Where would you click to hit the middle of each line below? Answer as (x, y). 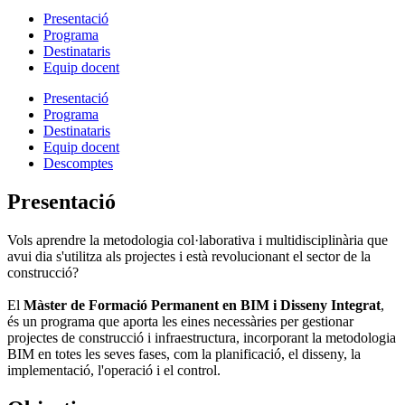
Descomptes (78, 164)
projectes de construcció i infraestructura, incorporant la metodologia (202, 338)
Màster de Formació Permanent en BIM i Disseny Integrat (202, 306)
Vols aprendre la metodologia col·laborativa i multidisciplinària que (198, 240)
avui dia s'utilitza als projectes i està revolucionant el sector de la (189, 257)
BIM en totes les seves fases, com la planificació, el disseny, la (184, 354)
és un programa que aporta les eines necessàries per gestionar (180, 322)
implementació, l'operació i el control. (114, 371)
